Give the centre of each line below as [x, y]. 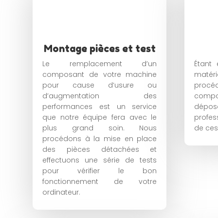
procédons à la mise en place [100, 139]
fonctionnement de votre [100, 182]
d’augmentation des [100, 96]
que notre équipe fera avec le [100, 118]
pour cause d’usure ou [100, 85]
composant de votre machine [100, 75]
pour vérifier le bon [100, 171]
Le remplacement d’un [100, 64]
